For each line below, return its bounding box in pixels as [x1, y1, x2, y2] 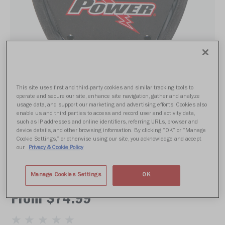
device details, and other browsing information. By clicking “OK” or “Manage [17, 128, 206, 134]
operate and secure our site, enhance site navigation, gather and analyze [17, 93, 200, 100]
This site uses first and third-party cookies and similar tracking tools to [17, 85, 194, 91]
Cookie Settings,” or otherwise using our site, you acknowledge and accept [17, 136, 202, 143]
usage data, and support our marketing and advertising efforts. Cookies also [17, 102, 207, 108]
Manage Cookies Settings [30, 172, 101, 178]
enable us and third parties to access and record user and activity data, [17, 110, 195, 117]
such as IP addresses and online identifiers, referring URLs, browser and [17, 119, 198, 126]
